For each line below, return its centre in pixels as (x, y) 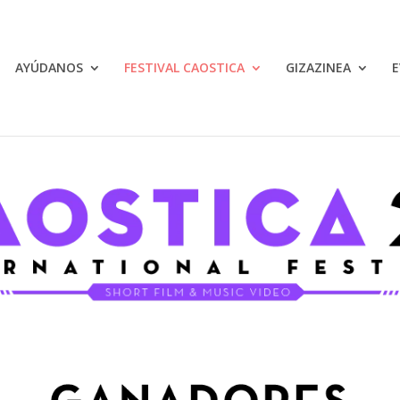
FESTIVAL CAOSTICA (184, 67)
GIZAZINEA (318, 67)
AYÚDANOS (49, 67)
